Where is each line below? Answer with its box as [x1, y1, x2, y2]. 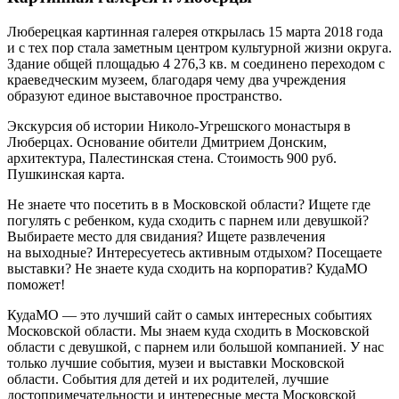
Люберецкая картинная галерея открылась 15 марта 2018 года [7, 23, 383, 39]
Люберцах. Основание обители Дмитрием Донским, [7, 134, 327, 150]
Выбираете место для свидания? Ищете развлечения [7, 228, 325, 244]
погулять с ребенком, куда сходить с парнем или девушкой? [7, 212, 369, 228]
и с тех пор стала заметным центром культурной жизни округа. [7, 39, 392, 55]
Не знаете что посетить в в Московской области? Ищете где [7, 196, 370, 212]
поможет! [7, 276, 65, 292]
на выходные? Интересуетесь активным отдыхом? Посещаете [7, 244, 382, 260]
